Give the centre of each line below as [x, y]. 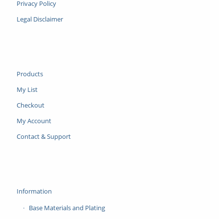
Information [34, 191]
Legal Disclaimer [40, 19]
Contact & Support [44, 136]
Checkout [30, 105]
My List [27, 89]
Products [30, 74]
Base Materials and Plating [67, 208]
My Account [34, 120]
